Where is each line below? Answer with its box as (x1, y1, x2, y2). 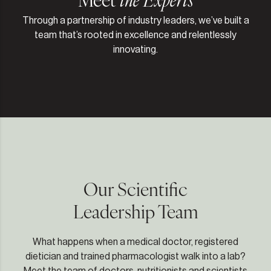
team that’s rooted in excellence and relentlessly (34, 30, 237, 40)
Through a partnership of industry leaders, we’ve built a (22, 16, 249, 25)
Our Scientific (83, 177, 188, 201)
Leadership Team (73, 200, 198, 223)
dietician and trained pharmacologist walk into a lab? (25, 252, 246, 261)
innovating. (113, 45, 158, 54)
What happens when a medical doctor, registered (33, 237, 238, 247)
